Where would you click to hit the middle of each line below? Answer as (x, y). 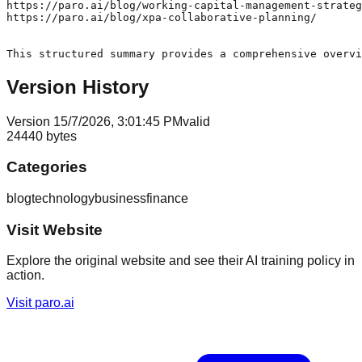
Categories (47, 167)
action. (25, 276)
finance (167, 198)
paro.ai (55, 303)
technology (63, 198)
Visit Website (55, 229)
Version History (78, 86)
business (120, 198)
